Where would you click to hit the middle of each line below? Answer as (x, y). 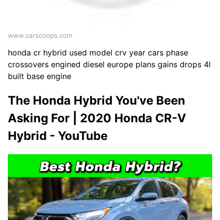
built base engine (40, 76)
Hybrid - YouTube (58, 136)
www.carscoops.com (40, 35)
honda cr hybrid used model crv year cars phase (98, 52)
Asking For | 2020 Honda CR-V (97, 118)
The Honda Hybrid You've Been (96, 100)
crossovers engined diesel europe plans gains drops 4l (109, 64)
